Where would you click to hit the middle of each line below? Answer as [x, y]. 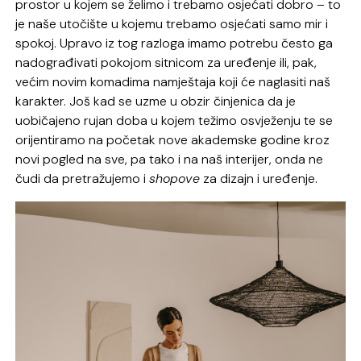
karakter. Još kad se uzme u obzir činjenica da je [156, 102]
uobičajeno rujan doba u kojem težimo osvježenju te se [174, 121]
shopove [175, 179]
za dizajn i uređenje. [259, 179]
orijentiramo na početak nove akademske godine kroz [173, 140]
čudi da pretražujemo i [83, 179]
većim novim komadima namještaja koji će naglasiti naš [173, 82]
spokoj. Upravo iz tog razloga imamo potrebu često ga [174, 44]
